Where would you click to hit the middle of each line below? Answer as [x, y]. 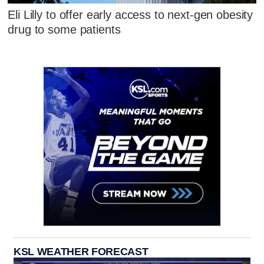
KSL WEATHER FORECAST [81, 251]
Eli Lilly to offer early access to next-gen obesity [131, 15]
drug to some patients [64, 30]
